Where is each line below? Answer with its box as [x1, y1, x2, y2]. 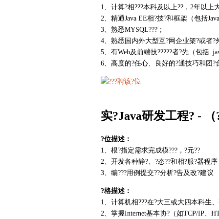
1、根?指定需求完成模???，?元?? [101, 147, 200, 154]
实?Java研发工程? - [101, 109, 201, 123]
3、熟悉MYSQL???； [101, 26, 164, 34]
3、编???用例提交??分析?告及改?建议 [101, 169, 214, 177]
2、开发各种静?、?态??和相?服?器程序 [101, 158, 218, 166]
